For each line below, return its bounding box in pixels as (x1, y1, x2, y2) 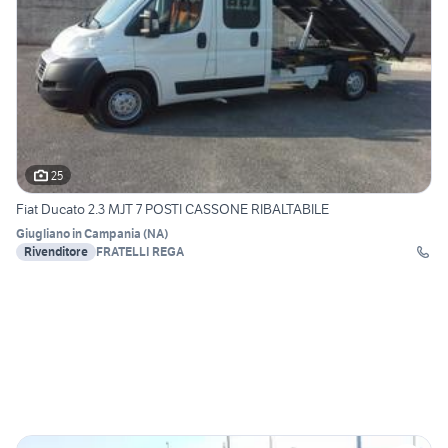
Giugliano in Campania (16, 226, 141, 242)
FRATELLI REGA (96, 244, 184, 260)
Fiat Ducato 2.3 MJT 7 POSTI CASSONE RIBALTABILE (16, 200, 329, 219)
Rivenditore (24, 244, 88, 260)
